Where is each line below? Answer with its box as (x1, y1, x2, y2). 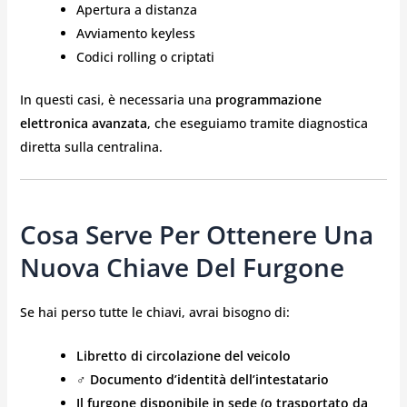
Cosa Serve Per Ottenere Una (19, 217, 373, 253)
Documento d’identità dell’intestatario (89, 371, 329, 389)
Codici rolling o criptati (75, 47, 214, 65)
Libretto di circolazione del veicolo (75, 347, 291, 365)
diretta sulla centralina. (19, 137, 163, 155)
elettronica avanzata (19, 114, 147, 132)
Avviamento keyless (75, 24, 195, 42)
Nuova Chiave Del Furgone (19, 250, 344, 285)
